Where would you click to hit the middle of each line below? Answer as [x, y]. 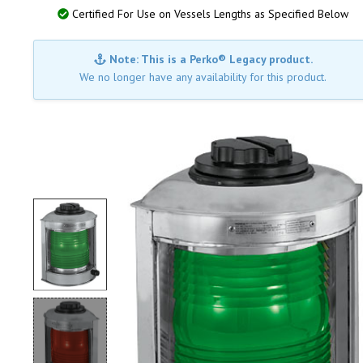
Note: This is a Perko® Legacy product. [210, 59]
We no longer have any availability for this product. [203, 77]
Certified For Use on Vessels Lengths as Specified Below [209, 14]
